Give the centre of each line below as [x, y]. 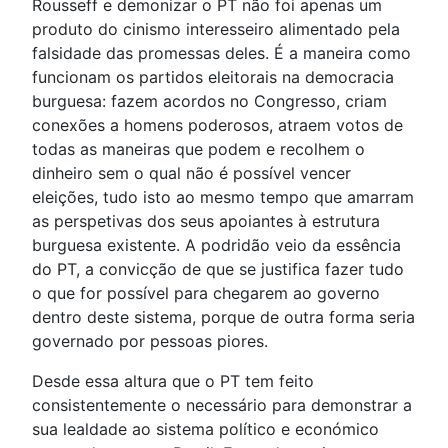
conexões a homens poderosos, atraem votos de [217, 125]
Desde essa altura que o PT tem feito [173, 381]
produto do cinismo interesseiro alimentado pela [216, 29]
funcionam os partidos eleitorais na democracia [213, 77]
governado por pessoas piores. [150, 341]
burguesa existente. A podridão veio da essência [216, 245]
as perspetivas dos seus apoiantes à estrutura [206, 221]
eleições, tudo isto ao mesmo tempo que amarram [223, 197]
